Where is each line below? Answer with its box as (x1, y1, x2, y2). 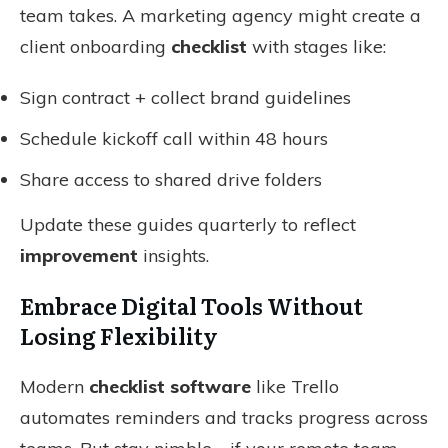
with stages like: (247, 35, 386, 58)
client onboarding (20, 35, 171, 58)
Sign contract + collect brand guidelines (20, 86, 351, 109)
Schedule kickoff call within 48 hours (20, 127, 328, 150)
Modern (20, 375, 89, 398)
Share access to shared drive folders (20, 168, 322, 191)
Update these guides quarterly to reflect (20, 213, 356, 236)
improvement (20, 244, 138, 267)
